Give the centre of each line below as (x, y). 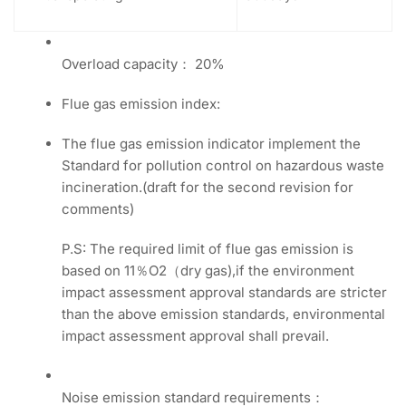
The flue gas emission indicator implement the (212, 143)
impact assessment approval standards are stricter (225, 292)
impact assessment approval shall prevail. (196, 335)
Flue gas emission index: (141, 103)
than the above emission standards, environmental (224, 314)
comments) (98, 208)
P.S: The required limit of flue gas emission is (208, 248)
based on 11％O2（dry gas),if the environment (208, 270)
